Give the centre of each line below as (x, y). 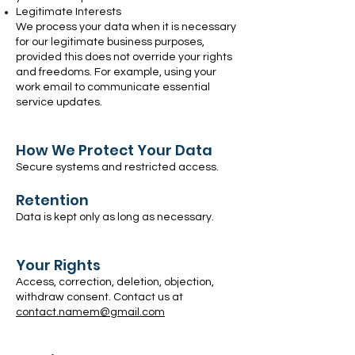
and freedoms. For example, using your (116, 72)
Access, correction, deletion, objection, (115, 282)
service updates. (59, 102)
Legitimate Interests (69, 12)
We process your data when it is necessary (126, 27)
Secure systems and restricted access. (117, 167)
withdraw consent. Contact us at (99, 297)
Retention (52, 200)
